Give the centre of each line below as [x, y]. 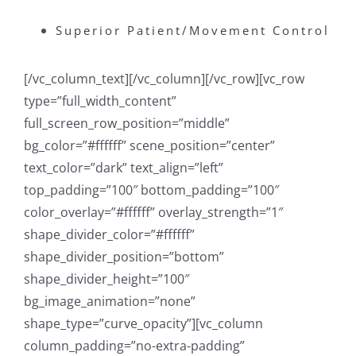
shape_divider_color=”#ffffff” [109, 235]
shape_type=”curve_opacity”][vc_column [143, 324]
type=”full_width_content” [100, 101]
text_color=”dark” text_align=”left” [124, 168]
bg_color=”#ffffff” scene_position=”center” [149, 146]
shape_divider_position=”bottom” [124, 257]
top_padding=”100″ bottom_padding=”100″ [151, 190]
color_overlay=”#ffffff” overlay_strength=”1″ [153, 213]
